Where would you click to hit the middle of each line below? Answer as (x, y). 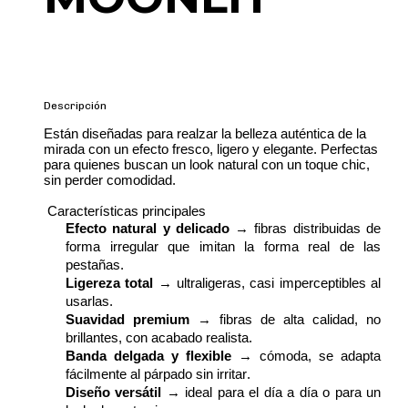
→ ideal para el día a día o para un (271, 393)
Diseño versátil (114, 393)
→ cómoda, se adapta (306, 356)
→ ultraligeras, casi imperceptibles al (267, 283)
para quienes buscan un (117, 165)
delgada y (143, 356)
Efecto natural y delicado (148, 229)
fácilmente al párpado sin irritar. (158, 374)
